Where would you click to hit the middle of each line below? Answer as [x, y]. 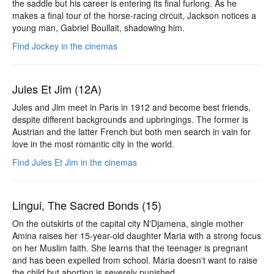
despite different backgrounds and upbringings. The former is [130, 119]
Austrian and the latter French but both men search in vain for [131, 131]
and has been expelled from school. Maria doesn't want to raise [135, 260]
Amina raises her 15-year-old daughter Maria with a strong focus [137, 235]
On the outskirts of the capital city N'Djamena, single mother [128, 223]
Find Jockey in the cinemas [65, 46]
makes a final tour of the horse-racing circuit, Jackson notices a [134, 15]
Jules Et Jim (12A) [57, 88]
